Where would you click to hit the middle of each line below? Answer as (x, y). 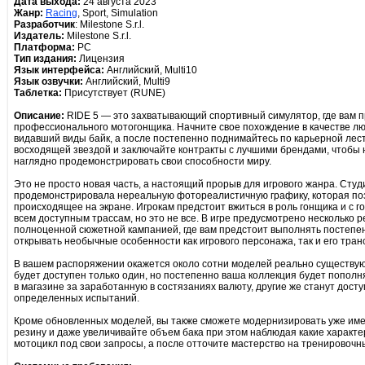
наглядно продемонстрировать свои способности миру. (143, 161)
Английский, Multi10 (151, 70)
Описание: (39, 116)
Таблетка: (38, 93)
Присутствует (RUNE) (114, 93)
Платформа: (44, 47)
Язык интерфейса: (59, 70)
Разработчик (44, 24)
